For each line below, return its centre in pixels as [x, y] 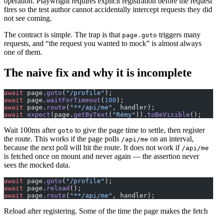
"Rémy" [124, 115]
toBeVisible [169, 115]
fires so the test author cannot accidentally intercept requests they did [108, 10]
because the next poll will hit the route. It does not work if [93, 148]
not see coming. [28, 18]
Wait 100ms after [31, 130]
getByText [91, 115]
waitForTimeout [74, 100]
